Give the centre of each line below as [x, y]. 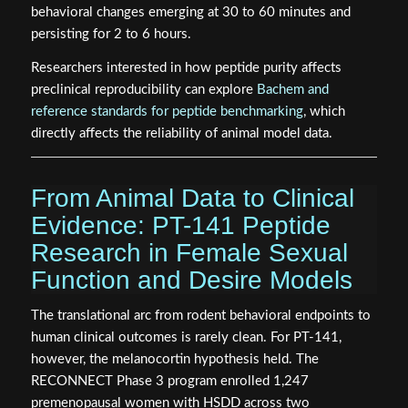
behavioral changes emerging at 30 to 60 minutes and [190, 13]
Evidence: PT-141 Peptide [180, 225]
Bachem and [292, 89]
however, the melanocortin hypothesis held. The [174, 360]
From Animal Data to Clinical [192, 198]
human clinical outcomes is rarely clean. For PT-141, [186, 338]
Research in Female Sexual [189, 252]
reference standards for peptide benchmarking [167, 111]
